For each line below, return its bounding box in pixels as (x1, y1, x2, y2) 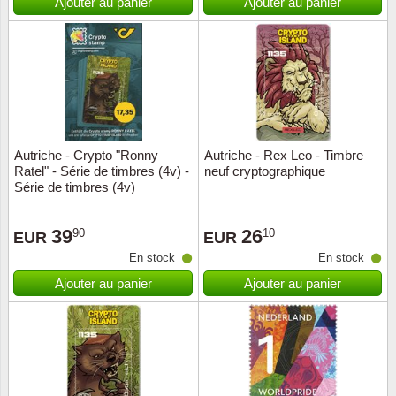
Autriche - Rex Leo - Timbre (204, 148, 363, 163)
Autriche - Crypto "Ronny (14, 148, 158, 163)
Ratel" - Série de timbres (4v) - (14, 164, 189, 179)
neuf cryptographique (204, 164, 325, 179)
